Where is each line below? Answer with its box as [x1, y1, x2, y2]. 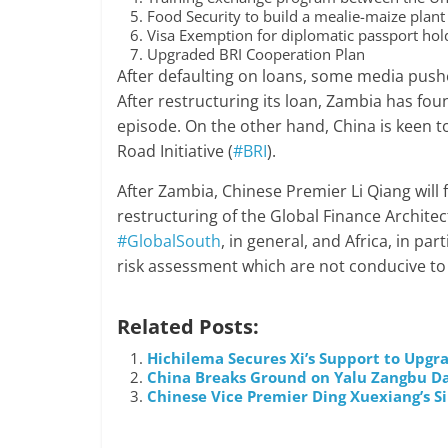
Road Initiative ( [117, 139, 233, 162]
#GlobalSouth [117, 229, 221, 252]
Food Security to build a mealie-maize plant [147, 5, 445, 26]
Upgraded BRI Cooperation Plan [147, 43, 365, 64]
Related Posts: [117, 312, 259, 340]
